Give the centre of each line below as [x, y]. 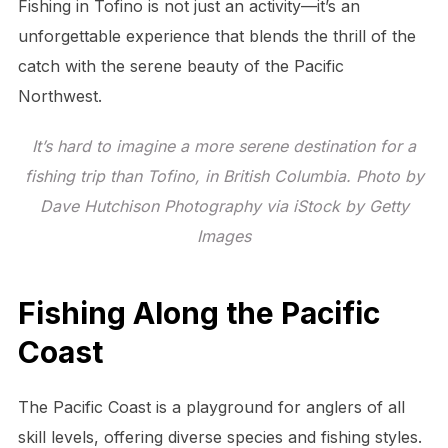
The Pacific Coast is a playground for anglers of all [211, 407]
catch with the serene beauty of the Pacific [180, 65]
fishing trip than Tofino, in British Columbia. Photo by [224, 175]
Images [224, 235]
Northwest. [59, 95]
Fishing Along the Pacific [198, 313]
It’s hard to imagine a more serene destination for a [224, 145]
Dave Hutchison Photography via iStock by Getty [224, 205]
